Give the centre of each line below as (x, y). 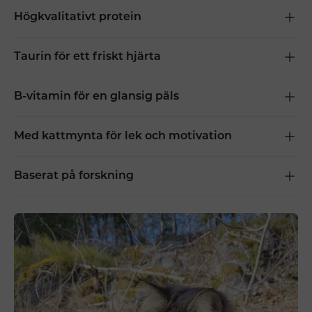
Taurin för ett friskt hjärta (87, 57)
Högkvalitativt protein (78, 17)
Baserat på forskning (74, 176)
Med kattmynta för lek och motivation (123, 136)
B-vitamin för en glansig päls (96, 97)
